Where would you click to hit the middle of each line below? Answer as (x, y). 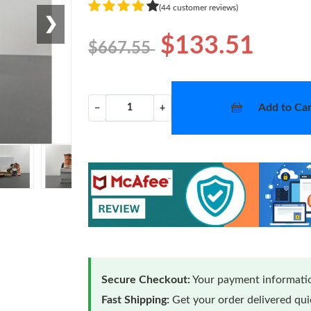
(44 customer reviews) (199, 7)
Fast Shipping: (136, 300)
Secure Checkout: (146, 279)
